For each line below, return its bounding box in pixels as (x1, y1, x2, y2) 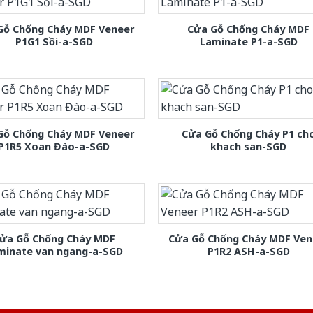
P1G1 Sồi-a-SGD (15, 34, 93, 48)
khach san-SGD (210, 139, 287, 153)
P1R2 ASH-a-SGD (207, 244, 290, 258)
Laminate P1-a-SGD (199, 34, 298, 48)
